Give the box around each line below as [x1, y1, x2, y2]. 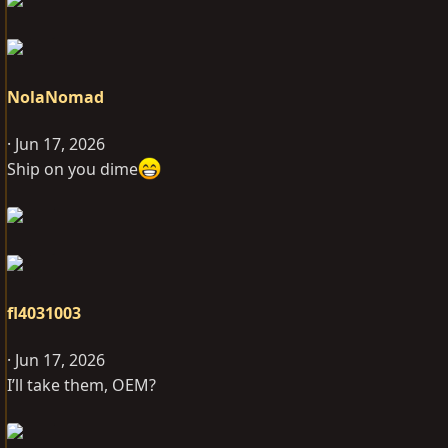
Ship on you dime [7, 158, 138, 181]
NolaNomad [7, 86, 104, 109]
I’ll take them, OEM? [7, 373, 156, 396]
